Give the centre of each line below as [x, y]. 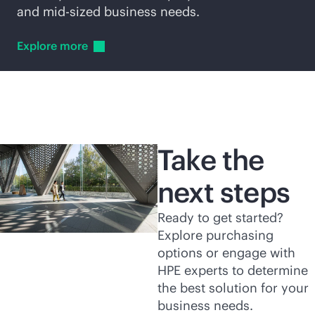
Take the [211, 160]
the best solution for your [233, 288]
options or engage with [226, 252]
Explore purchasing [216, 235]
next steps [224, 192]
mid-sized [72, 11]
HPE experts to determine [233, 270]
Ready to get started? [220, 217]
